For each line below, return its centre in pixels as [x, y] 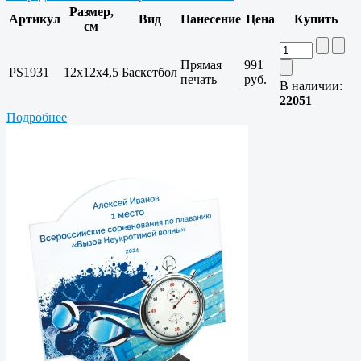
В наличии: [311, 86]
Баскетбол [149, 73]
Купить [316, 19]
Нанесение [211, 19]
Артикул [35, 19]
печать [199, 80]
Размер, [91, 12]
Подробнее [37, 118]
